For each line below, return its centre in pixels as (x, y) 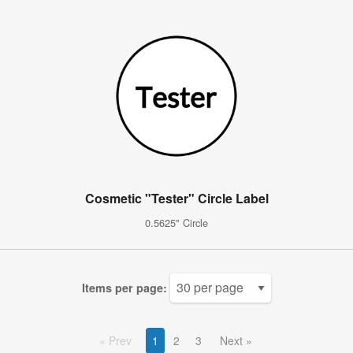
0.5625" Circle (176, 222)
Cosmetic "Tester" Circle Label (176, 198)
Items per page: (124, 288)
